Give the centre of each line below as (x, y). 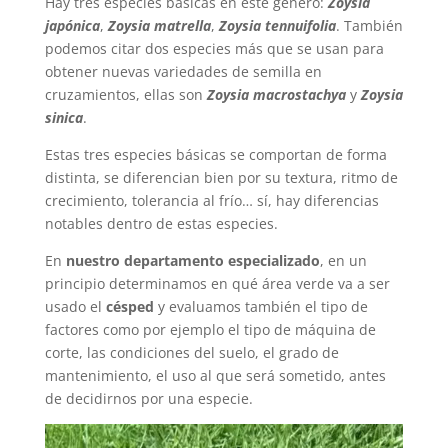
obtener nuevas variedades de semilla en (183, 72)
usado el (75, 307)
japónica (72, 26)
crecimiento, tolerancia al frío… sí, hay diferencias (211, 201)
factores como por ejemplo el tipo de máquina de (210, 330)
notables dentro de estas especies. (161, 224)
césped (131, 307)
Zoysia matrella (159, 26)
